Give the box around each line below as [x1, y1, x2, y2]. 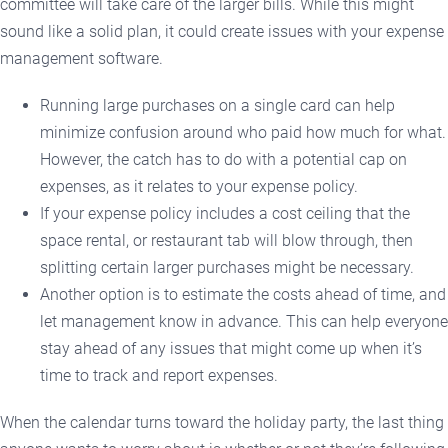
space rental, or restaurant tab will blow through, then [40, 230, 413, 250]
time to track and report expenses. [40, 365, 278, 385]
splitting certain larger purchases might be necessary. [40, 257, 414, 277]
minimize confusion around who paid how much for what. [40, 122, 446, 142]
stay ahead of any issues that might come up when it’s [40, 338, 422, 358]
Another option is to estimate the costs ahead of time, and [40, 284, 446, 304]
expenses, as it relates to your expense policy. [40, 176, 358, 196]
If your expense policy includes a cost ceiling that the [40, 203, 410, 223]
